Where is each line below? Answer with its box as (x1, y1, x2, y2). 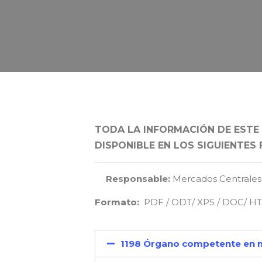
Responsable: (106, 173, 170, 184)
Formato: (95, 196, 139, 208)
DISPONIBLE (95, 140, 158, 151)
